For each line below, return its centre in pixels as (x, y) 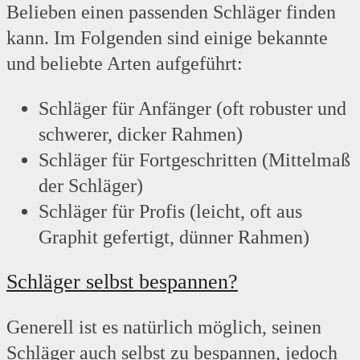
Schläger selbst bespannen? (122, 282)
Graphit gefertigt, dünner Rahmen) (174, 237)
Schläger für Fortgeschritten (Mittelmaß (194, 160)
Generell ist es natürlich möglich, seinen (164, 327)
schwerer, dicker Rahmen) (141, 135)
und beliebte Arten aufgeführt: (125, 64)
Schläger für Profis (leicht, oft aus (170, 212)
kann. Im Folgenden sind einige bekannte (167, 38)
